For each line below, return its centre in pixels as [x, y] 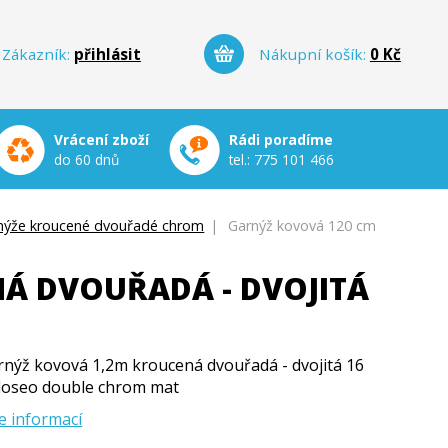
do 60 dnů [87, 159]
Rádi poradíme [281, 139]
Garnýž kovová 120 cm [302, 225]
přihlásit [107, 54]
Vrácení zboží [102, 139]
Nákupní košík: [314, 54]
